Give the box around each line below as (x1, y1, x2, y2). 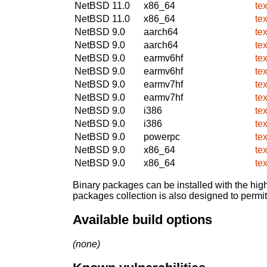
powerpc (144, 131, 180, 142)
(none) (73, 238, 100, 249)
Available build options (73, 212, 212, 228)
